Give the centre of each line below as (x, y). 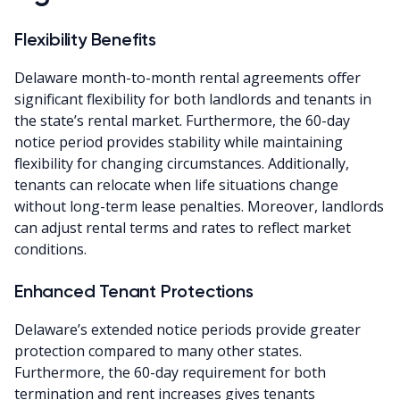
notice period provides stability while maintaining (179, 142)
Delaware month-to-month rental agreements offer (187, 77)
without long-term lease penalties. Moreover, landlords (199, 206)
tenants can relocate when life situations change (176, 184)
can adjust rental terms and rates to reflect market (183, 227)
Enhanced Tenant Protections (134, 291)
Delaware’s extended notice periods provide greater (187, 329)
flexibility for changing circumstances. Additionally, (182, 163)
